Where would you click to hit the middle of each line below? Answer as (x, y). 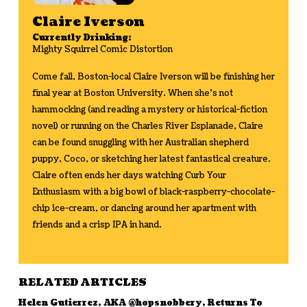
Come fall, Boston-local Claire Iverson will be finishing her (153, 77)
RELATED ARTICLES (82, 283)
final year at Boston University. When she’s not (132, 93)
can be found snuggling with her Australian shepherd (140, 143)
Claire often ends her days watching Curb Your (129, 175)
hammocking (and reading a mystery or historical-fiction (149, 110)
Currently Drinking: (82, 38)
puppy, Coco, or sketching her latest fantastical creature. (151, 159)
